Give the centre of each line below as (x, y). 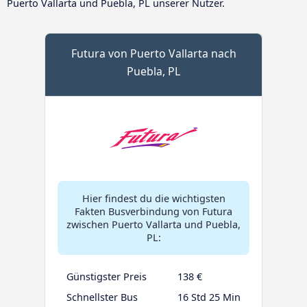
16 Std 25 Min (209, 297)
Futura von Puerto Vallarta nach (153, 53)
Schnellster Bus (102, 297)
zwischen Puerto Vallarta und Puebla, (153, 224)
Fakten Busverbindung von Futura (153, 211)
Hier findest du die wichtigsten (153, 198)
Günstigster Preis (107, 276)
